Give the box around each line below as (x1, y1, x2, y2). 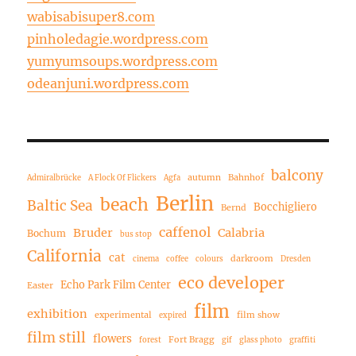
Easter (27, 279, 54, 291)
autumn (188, 171, 222, 183)
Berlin (156, 191, 215, 216)
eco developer (178, 273, 285, 292)
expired (159, 310, 188, 320)
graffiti (289, 335, 316, 345)
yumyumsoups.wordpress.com (27, 52, 219, 69)
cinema (133, 253, 160, 264)
